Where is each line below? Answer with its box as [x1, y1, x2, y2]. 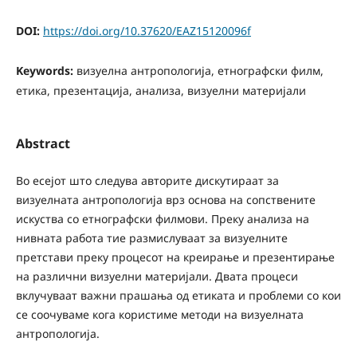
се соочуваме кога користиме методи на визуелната [15, 306, 304, 322]
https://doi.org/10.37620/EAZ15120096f [42, 23, 251, 39]
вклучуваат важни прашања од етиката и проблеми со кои [15, 287, 341, 303]
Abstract [15, 134, 70, 152]
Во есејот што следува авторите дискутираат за [15, 172, 279, 188]
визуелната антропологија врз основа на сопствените [15, 191, 316, 207]
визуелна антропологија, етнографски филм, [76, 63, 324, 79]
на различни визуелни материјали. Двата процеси [15, 268, 298, 284]
